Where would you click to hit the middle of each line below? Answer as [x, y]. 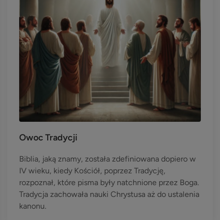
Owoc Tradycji [48, 137]
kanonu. [33, 206]
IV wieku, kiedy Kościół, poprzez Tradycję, [92, 171]
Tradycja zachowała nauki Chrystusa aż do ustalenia [109, 194]
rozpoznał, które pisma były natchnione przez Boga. [109, 182]
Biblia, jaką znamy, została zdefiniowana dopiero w [108, 159]
